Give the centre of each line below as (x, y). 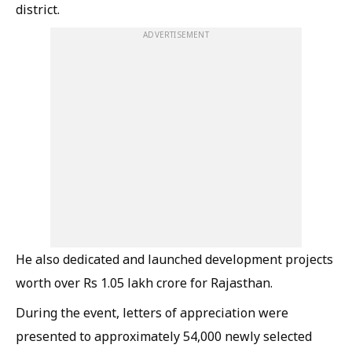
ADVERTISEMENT (176, 35)
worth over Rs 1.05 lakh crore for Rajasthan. (144, 283)
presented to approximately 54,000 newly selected (164, 336)
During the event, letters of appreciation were (152, 313)
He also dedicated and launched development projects (174, 259)
